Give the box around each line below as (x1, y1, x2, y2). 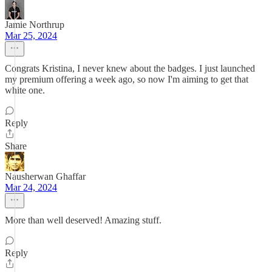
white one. (5, 85, 45, 95)
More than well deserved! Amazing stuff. (5, 215, 161, 225)
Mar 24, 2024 (5, 182, 57, 192)
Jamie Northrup (5, 19, 64, 30)
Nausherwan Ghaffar (5, 171, 86, 182)
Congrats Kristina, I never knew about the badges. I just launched (5, 63, 255, 73)
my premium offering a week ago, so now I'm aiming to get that (5, 74, 248, 84)
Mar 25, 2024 (5, 30, 57, 41)
